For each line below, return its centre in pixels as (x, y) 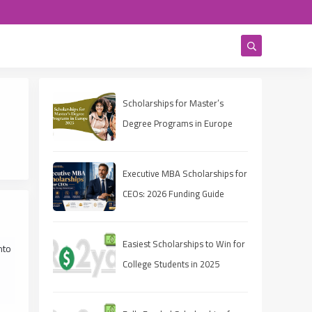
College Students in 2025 (171, 264)
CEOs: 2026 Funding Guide (173, 194)
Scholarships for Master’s (173, 103)
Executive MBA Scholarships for (185, 173)
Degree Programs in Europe (178, 123)
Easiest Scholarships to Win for (184, 244)
